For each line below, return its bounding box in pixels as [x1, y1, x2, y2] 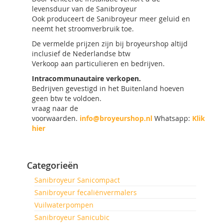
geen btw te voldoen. [32, 94, 102, 103]
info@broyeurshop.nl [80, 113, 152, 123]
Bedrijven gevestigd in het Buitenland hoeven [32, 84, 184, 93]
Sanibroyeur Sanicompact [34, 175, 120, 185]
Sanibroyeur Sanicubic [34, 213, 110, 222]
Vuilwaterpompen [34, 200, 94, 210]
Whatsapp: [152, 113, 192, 123]
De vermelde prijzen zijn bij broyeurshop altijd [32, 39, 188, 48]
